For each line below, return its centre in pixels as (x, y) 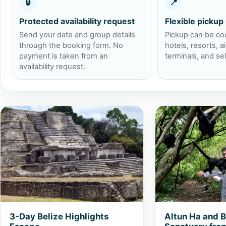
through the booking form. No (71, 45)
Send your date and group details (77, 35)
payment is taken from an (64, 56)
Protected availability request (77, 21)
